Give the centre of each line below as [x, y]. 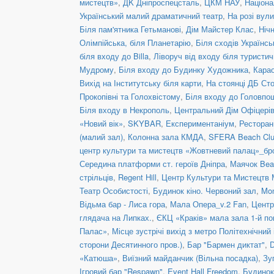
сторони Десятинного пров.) [131, 244]
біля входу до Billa [114, 56]
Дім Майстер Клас [220, 29]
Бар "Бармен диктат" [226, 244]
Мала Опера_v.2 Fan [208, 204]
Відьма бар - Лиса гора [122, 204]
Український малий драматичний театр [151, 15]
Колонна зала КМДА [166, 136]
